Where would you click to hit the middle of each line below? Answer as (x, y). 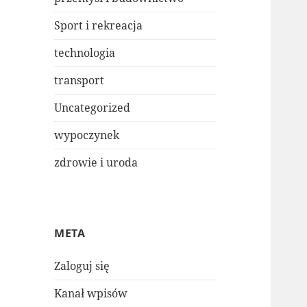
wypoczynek (87, 135)
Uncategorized (93, 108)
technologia (85, 53)
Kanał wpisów (91, 294)
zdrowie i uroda (96, 163)
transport (79, 81)
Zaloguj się (82, 266)
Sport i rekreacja (99, 26)
